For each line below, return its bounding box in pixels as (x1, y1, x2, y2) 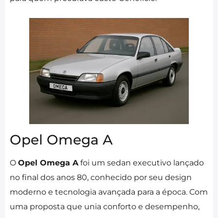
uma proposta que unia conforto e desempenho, (10, 202, 200, 212)
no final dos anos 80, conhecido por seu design (10, 173, 192, 182)
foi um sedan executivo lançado (78, 158, 204, 168)
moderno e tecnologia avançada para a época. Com (10, 187, 208, 197)
